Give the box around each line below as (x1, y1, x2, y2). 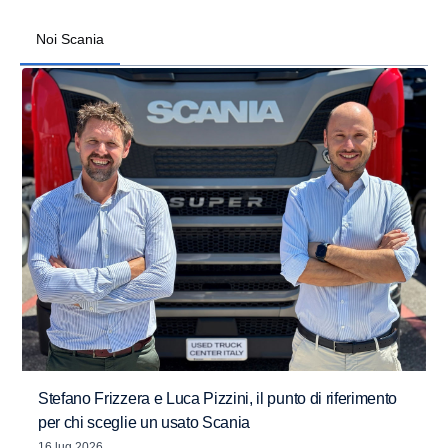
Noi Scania (36, 31, 104, 48)
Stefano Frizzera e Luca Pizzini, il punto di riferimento (38, 390, 398, 408)
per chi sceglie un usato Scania (38, 414, 251, 432)
